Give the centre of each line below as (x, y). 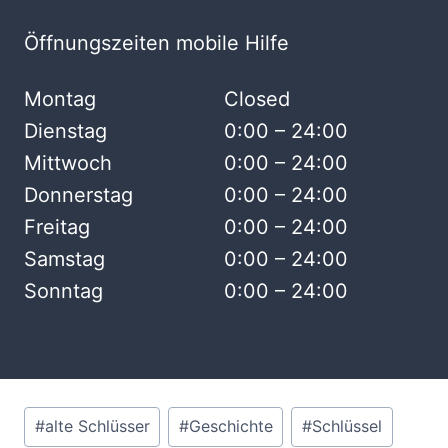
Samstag (64, 258)
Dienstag (65, 130)
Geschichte (230, 426)
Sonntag (63, 290)
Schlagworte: (85, 413)
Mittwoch (68, 162)
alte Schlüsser (97, 426)
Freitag (57, 226)
